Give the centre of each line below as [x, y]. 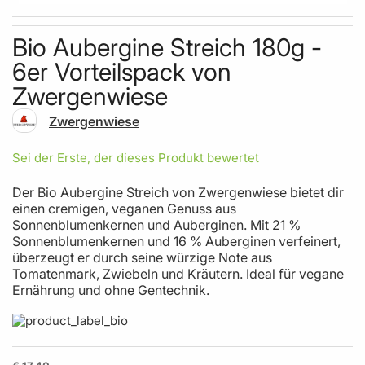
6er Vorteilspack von [122, 71]
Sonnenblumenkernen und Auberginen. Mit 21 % [156, 224]
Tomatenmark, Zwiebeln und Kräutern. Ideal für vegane [178, 273]
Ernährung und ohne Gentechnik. [111, 290]
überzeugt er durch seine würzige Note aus [142, 257]
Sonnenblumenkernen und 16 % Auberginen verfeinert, [176, 241]
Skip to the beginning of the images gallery [126, 15]
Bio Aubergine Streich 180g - [167, 47]
